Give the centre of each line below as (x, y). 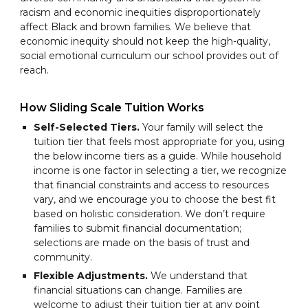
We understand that (198, 276)
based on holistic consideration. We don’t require (150, 214)
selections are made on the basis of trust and (142, 243)
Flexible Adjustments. (91, 276)
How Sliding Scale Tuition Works (112, 108)
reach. (37, 70)
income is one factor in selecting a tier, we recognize (161, 171)
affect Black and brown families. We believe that (136, 27)
